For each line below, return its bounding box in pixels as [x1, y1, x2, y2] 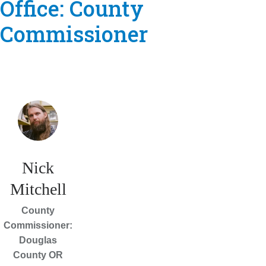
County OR [13, 250, 63, 261]
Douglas [19, 235, 57, 246]
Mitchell [9, 180, 66, 199]
